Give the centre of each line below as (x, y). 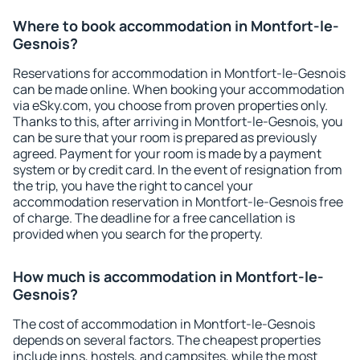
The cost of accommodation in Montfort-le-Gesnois (164, 324)
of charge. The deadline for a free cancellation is (154, 218)
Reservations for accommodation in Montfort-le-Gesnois (179, 73)
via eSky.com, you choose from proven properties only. (170, 105)
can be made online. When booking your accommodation (179, 89)
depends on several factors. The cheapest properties (167, 340)
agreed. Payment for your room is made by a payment (167, 153)
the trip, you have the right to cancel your (133, 186)
